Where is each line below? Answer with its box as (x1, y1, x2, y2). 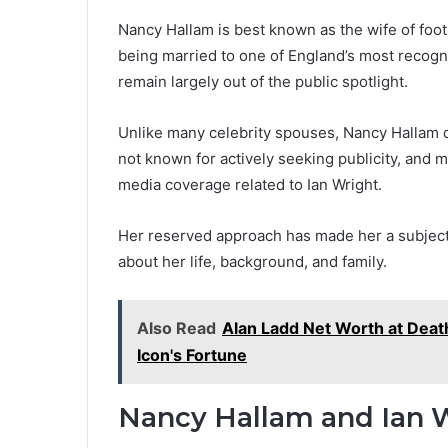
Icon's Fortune (137, 344, 247, 365)
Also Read (137, 317, 216, 338)
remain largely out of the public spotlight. (118, 71, 408, 91)
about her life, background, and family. (118, 251, 387, 271)
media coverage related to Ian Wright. (118, 174, 382, 194)
